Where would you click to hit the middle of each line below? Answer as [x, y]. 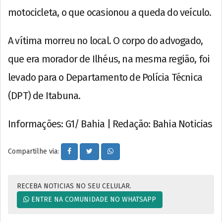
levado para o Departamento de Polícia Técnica [105, 77]
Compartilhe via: [34, 151]
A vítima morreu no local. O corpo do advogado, [106, 40]
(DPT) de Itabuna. [44, 95]
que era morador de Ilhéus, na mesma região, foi [109, 59]
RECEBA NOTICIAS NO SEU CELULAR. [74, 186]
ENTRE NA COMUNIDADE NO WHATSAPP [93, 199]
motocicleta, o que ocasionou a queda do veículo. [110, 12]
